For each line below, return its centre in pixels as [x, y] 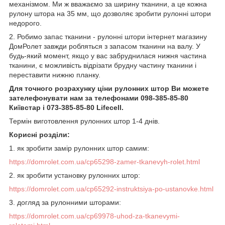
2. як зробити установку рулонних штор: [75, 176]
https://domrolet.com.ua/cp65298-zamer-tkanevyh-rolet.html [104, 162]
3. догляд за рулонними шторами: [65, 203]
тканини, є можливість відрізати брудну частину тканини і [103, 66]
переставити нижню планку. [55, 75]
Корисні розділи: [39, 135]
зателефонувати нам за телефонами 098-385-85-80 [99, 98]
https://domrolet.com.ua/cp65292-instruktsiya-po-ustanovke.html [111, 189]
